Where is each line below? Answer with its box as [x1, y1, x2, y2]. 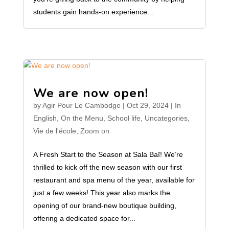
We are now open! [33, 85, 148, 101]
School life [107, 114, 141, 122]
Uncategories [144, 114, 188, 122]
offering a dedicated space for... [33, 214, 135, 222]
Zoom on [80, 127, 109, 135]
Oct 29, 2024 [126, 101, 169, 109]
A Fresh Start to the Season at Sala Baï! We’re [33, 150, 183, 158]
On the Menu [60, 114, 103, 122]
